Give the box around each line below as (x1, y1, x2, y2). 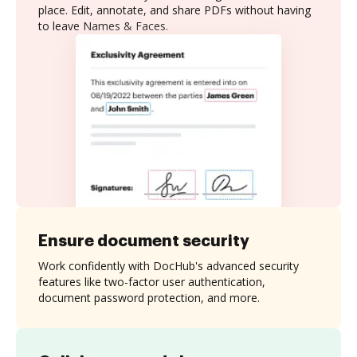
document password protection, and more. (38, 289, 260, 305)
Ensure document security (38, 232, 249, 249)
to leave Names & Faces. (38, 18, 168, 33)
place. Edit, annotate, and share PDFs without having (38, 2, 311, 18)
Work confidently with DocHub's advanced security (38, 257, 299, 273)
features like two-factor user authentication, (38, 273, 265, 289)
